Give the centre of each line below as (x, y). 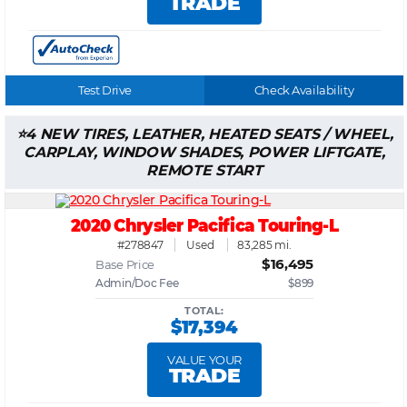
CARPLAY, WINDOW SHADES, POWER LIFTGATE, (204, 153)
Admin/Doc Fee (137, 283)
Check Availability (304, 90)
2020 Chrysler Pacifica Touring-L (204, 226)
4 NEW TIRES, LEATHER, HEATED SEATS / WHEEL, (209, 134)
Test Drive (105, 90)
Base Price (125, 265)
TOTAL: (204, 311)
